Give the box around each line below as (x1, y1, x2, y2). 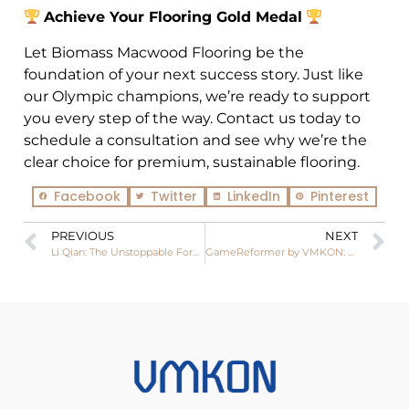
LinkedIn (226, 186, 280, 205)
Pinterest (309, 186, 369, 205)
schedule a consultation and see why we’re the (24, 131, 367, 149)
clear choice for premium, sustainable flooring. (24, 152, 360, 171)
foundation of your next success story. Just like (24, 65, 363, 83)
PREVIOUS (51, 228, 114, 243)
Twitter (150, 186, 197, 205)
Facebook (53, 186, 121, 205)
